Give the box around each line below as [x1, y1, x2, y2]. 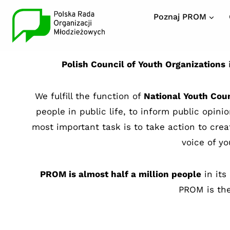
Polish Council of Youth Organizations [61, 59, 225, 69]
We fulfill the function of [35, 91, 144, 101]
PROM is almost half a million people [40, 169, 201, 179]
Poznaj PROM [153, 11, 206, 22]
